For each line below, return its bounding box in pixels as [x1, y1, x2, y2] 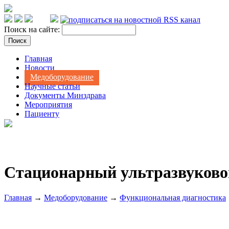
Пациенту [25, 109, 59, 118]
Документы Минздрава [25, 91, 106, 100]
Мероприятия [25, 100, 72, 109]
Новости [25, 63, 55, 72]
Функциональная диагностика [120, 193, 226, 202]
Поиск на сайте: [4, 25, 62, 34]
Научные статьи [25, 82, 80, 90]
